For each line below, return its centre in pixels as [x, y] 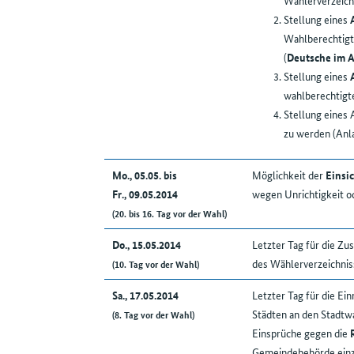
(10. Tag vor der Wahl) [155, 264]
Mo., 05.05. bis [144, 175]
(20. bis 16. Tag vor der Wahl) [169, 213]
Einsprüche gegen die [301, 333]
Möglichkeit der [288, 175]
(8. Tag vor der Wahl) [153, 314]
